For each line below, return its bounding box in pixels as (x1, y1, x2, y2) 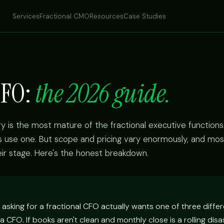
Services (12, 11, 39, 20)
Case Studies (123, 11, 166, 20)
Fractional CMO (39, 11, 89, 20)
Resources (89, 11, 123, 20)
